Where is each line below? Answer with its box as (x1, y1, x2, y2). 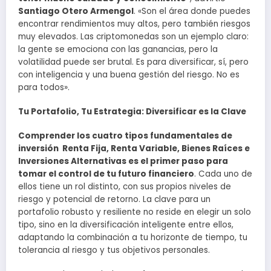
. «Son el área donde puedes (134, 5, 250, 17)
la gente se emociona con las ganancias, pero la (18, 43, 218, 55)
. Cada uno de (194, 168, 252, 180)
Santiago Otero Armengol (18, 5, 134, 17)
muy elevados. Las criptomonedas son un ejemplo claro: (18, 30, 249, 42)
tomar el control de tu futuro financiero (18, 168, 194, 180)
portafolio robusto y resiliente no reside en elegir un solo (18, 206, 251, 218)
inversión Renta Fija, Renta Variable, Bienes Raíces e (18, 143, 250, 155)
